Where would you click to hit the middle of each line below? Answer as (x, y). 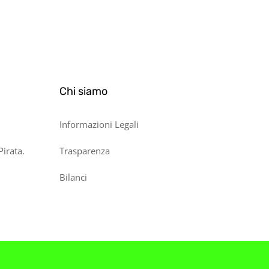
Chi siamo (83, 91)
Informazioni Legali (99, 124)
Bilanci (73, 177)
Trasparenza (84, 151)
